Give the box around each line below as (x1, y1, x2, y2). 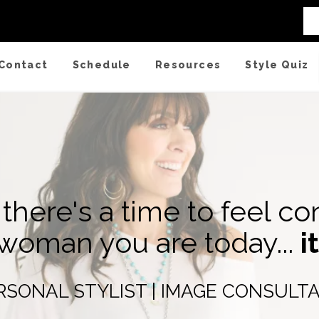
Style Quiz (245, 59, 309, 70)
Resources (155, 59, 221, 70)
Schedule (72, 59, 131, 70)
